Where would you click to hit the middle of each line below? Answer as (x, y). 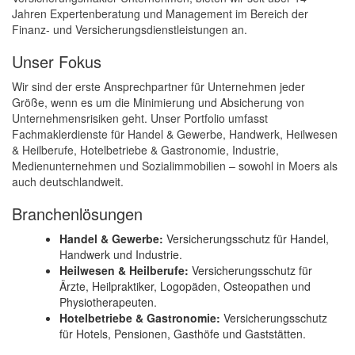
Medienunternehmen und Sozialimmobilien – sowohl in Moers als (175, 166)
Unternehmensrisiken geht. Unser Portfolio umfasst (140, 118)
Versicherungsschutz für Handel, (246, 239)
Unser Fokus (57, 62)
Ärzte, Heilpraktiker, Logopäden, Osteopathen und (185, 286)
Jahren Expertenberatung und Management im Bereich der (160, 14)
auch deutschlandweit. (68, 182)
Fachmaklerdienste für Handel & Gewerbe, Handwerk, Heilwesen (175, 134)
